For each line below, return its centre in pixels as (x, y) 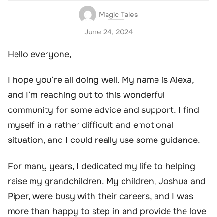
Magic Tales (118, 14)
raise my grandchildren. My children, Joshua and (107, 181)
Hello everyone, (40, 54)
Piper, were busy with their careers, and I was (101, 196)
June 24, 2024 (108, 32)
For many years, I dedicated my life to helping (101, 166)
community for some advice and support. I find (103, 110)
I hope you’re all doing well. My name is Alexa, (101, 80)
